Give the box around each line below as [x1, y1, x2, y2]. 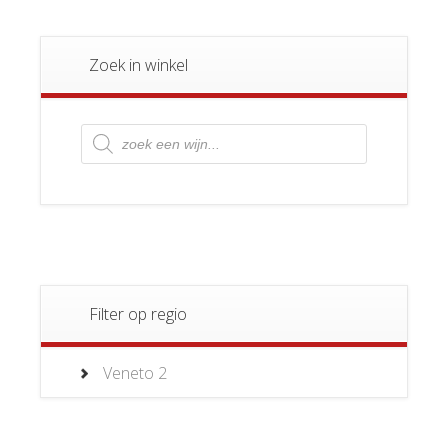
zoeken [80, 135, 132, 158]
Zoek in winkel [89, 53, 188, 76]
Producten [80, 119, 155, 142]
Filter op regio [89, 302, 187, 325]
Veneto [103, 361, 154, 384]
